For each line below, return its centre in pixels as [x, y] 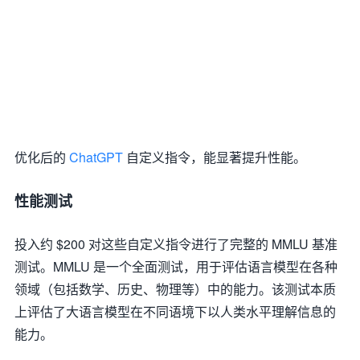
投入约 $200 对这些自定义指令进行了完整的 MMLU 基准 [176, 244]
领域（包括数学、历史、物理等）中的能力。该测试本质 [175, 289]
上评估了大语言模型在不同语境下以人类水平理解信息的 [175, 311]
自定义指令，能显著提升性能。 [215, 157]
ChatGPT [96, 157]
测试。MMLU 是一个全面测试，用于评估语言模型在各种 [176, 266]
